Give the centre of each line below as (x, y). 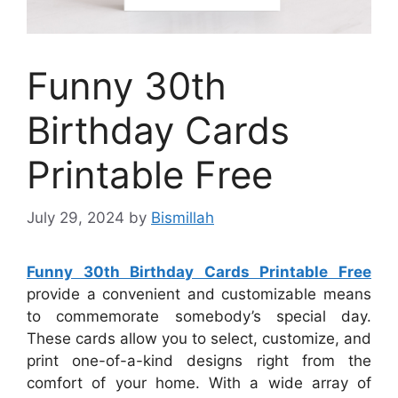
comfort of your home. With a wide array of (199, 383)
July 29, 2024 (76, 218)
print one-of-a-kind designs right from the (199, 361)
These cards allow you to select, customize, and (199, 339)
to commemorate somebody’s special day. (199, 317)
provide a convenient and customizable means (199, 295)
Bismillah (183, 218)
